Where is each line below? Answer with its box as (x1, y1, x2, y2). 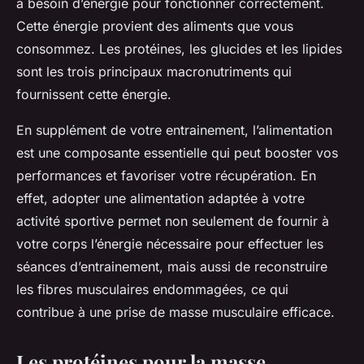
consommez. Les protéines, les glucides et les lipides (16, 40, 342, 57)
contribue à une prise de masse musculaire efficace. (16, 303, 335, 320)
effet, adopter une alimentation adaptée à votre (16, 189, 305, 206)
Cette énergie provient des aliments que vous (16, 17, 293, 34)
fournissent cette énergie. (16, 85, 171, 102)
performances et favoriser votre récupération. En (16, 167, 316, 184)
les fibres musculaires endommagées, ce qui (16, 280, 288, 297)
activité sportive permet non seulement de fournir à (16, 212, 329, 229)
